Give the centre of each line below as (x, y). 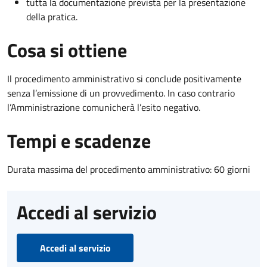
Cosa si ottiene (67, 50)
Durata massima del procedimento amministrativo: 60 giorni (129, 170)
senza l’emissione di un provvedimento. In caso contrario (121, 93)
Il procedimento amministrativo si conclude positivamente (124, 79)
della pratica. (52, 17)
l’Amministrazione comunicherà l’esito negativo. (104, 108)
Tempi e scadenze (79, 141)
